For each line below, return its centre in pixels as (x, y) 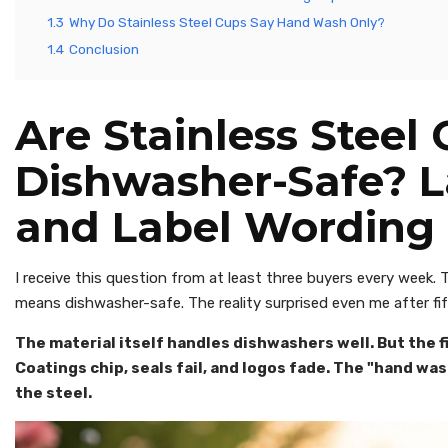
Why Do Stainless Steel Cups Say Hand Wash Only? (227, 21)
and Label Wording (225, 226)
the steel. (53, 392)
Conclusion (104, 48)
